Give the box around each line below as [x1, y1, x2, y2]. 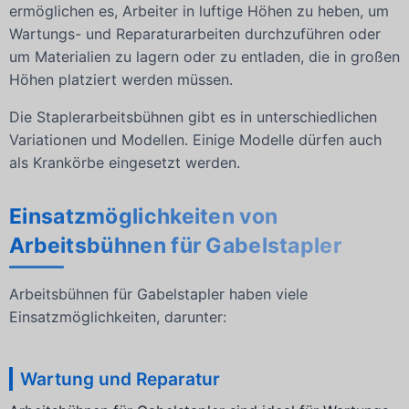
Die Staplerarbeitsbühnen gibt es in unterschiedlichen [9, 107, 377, 126]
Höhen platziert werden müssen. [9, 70, 233, 89]
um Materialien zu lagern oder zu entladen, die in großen [9, 47, 400, 67]
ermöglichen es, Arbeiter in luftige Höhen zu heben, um [9, 2, 389, 21]
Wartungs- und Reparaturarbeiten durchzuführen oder [9, 25, 381, 44]
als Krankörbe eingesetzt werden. [9, 152, 240, 172]
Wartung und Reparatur [19, 368, 220, 391]
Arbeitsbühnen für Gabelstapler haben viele [9, 284, 308, 303]
